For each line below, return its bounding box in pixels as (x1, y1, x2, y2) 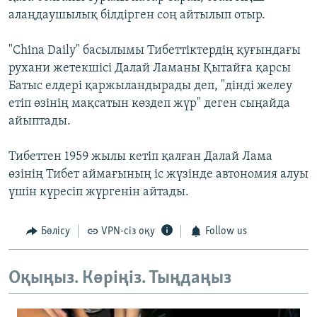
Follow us (204, 226, 247, 238)
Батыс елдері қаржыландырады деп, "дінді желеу (8, 79, 292, 93)
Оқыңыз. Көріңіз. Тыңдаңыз (8, 268, 231, 288)
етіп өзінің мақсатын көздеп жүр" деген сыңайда (8, 97, 290, 111)
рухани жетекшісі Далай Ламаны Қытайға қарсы (8, 62, 291, 76)
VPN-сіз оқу (101, 226, 155, 238)
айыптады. (8, 115, 71, 129)
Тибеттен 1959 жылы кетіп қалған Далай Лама (8, 150, 272, 164)
